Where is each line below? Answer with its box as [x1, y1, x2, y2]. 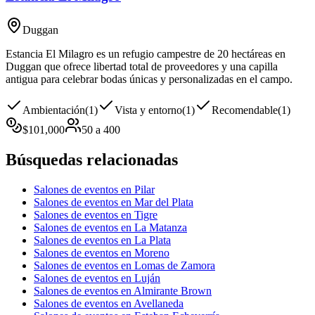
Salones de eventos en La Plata [34, 234, 171, 247]
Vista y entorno [115, 104, 182, 117]
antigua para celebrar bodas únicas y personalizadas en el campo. [6, 73, 292, 86]
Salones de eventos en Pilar [34, 184, 155, 196]
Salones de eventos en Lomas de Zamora [34, 259, 215, 272]
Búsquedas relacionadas [6, 150, 178, 169]
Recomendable [212, 104, 278, 117]
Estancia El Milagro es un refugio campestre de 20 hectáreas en [6, 48, 285, 60]
